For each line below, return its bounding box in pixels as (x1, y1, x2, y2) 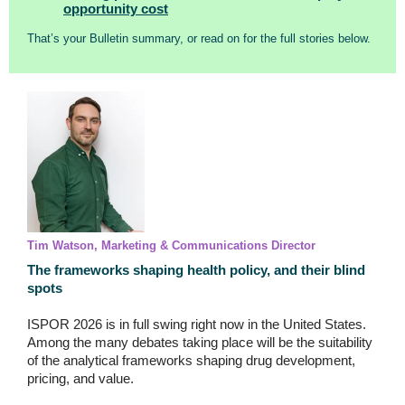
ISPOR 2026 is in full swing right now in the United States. (27, 316, 366, 332)
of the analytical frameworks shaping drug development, (27, 353, 355, 368)
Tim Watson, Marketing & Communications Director (27, 239, 316, 252)
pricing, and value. (27, 371, 134, 386)
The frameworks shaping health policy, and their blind (27, 262, 365, 278)
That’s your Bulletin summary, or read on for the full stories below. (27, 32, 371, 45)
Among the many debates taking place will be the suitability (27, 334, 372, 350)
